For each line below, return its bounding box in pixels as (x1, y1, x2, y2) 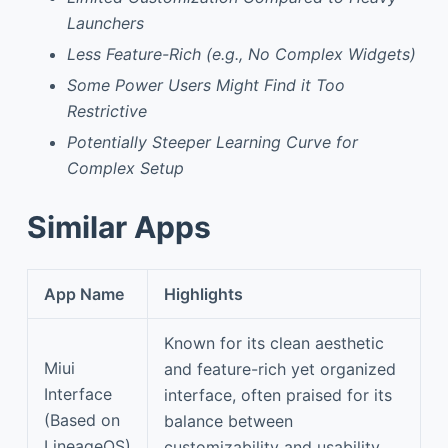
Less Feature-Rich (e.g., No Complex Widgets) (66, 43, 416, 64)
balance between (164, 410, 293, 431)
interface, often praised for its (164, 384, 392, 405)
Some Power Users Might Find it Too (66, 74, 345, 95)
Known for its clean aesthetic (164, 332, 384, 353)
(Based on (44, 409, 120, 430)
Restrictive (66, 100, 147, 121)
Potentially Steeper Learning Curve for (66, 131, 358, 152)
